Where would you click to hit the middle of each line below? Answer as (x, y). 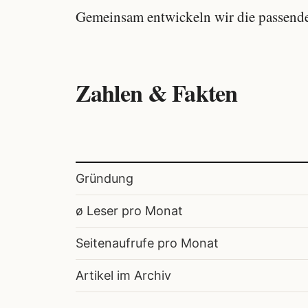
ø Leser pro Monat (129, 210)
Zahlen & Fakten (157, 93)
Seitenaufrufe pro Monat (147, 243)
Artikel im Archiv (123, 275)
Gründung (104, 178)
